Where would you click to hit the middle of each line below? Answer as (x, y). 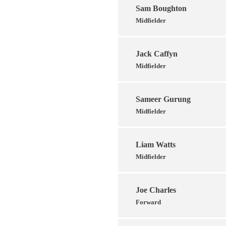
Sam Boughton (161, 8)
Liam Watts (156, 144)
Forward (148, 202)
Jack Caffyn (157, 53)
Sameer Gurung (163, 99)
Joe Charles (156, 190)
